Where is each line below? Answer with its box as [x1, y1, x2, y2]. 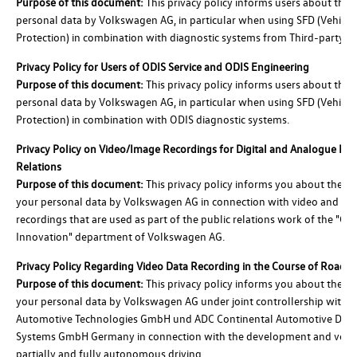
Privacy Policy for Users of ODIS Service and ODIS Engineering [16, 58, 309, 74]
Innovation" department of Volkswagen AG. [16, 228, 225, 244]
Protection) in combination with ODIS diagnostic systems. [16, 111, 289, 127]
